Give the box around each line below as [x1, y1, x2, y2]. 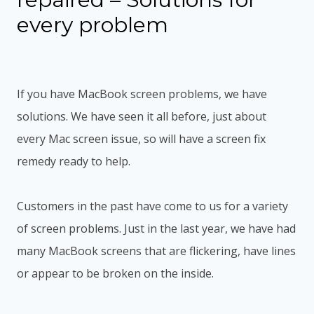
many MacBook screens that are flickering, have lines [17, 243, 296, 259]
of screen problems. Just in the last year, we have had [17, 220, 296, 236]
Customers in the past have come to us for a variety [17, 198, 288, 214]
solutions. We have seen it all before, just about [17, 108, 266, 124]
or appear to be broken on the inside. [17, 265, 217, 281]
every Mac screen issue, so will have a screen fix [17, 130, 266, 146]
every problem [17, 11, 168, 38]
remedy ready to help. [17, 153, 133, 169]
